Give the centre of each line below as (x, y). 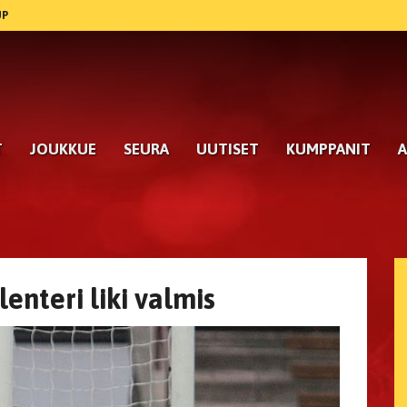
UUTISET (228, 149)
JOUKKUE (63, 149)
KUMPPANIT (328, 149)
